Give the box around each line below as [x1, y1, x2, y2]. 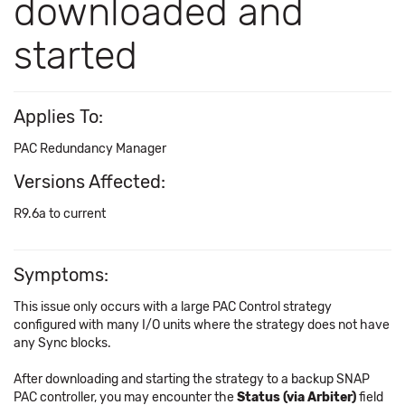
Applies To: [14, 106, 103, 127]
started [14, 33, 137, 79]
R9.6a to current [14, 206, 106, 221]
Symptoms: [14, 264, 108, 286]
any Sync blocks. [14, 335, 111, 351]
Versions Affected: [14, 171, 165, 193]
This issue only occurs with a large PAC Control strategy [14, 299, 332, 315]
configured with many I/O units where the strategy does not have [14, 317, 390, 333]
